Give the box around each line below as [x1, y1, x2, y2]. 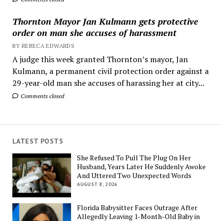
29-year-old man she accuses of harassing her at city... [12, 77, 204, 88]
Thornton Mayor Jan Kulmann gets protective [12, 15, 198, 27]
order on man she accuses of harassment [12, 26, 177, 38]
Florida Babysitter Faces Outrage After [77, 203, 198, 213]
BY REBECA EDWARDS [12, 41, 75, 49]
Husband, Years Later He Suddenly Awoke [77, 161, 206, 171]
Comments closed [19, 92, 64, 100]
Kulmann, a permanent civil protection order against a [12, 65, 209, 76]
